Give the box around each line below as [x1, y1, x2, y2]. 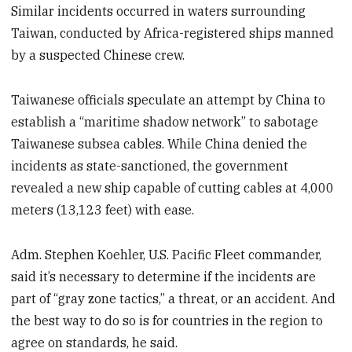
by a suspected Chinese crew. [11, 47, 185, 64]
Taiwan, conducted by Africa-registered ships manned [11, 25, 335, 42]
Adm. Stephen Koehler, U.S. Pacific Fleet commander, [11, 246, 322, 262]
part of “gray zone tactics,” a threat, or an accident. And [11, 290, 336, 306]
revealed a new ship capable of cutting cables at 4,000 [11, 180, 335, 196]
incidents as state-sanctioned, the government [11, 158, 289, 174]
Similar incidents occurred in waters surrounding [11, 3, 306, 20]
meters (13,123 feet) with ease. [11, 202, 195, 218]
